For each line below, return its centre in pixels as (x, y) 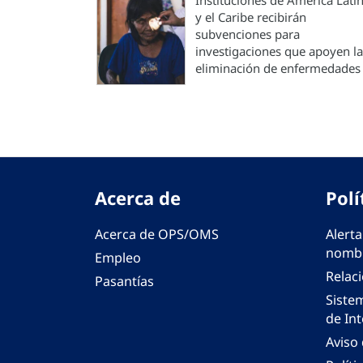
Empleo (118, 258)
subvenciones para (248, 34)
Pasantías (124, 281)
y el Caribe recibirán (251, 17)
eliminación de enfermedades (278, 68)
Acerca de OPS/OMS (157, 234)
